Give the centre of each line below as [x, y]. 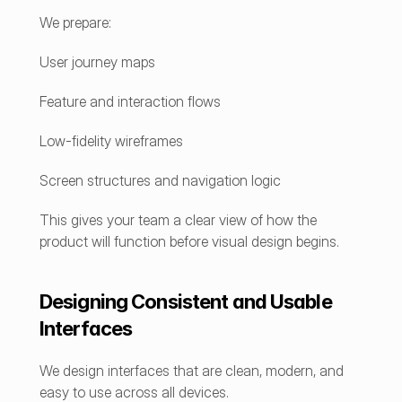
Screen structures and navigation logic [160, 180]
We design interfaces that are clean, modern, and [192, 371]
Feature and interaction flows [130, 101]
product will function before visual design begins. [189, 241]
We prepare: [75, 22]
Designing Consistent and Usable [186, 301]
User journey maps [97, 62]
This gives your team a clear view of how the [178, 220]
